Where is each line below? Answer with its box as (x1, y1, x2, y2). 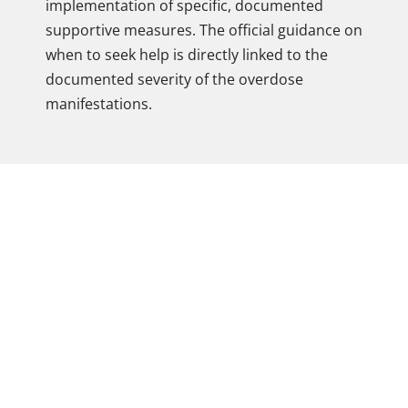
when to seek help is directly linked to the (46, 45, 328, 65)
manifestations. (46, 94, 152, 114)
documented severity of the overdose (46, 69, 303, 89)
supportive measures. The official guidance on (46, 20, 362, 40)
